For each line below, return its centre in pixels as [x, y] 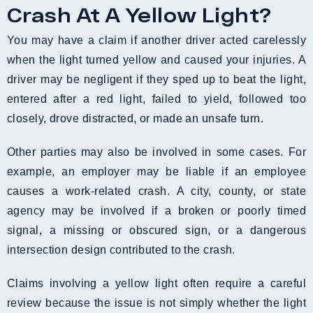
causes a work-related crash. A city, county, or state [156, 191]
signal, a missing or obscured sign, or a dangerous [156, 230]
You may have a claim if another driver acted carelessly [156, 40]
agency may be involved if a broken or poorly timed [156, 210]
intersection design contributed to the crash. [121, 249]
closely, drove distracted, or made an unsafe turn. [136, 118]
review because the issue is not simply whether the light [156, 303]
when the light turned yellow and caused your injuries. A [156, 59]
